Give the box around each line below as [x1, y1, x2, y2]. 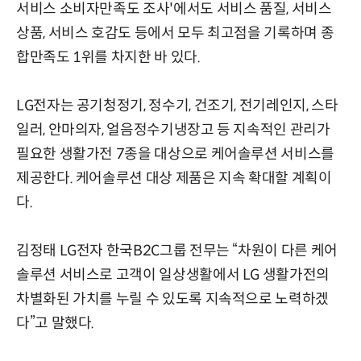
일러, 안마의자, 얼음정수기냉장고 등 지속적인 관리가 [16, 120, 330, 139]
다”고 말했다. [16, 313, 95, 332]
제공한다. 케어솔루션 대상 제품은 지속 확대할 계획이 [16, 168, 332, 187]
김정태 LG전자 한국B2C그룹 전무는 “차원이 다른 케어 [16, 241, 338, 259]
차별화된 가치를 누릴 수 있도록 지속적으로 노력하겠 [16, 289, 329, 308]
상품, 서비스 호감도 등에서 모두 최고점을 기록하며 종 [16, 23, 334, 42]
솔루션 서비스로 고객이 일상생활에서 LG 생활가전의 [16, 265, 330, 284]
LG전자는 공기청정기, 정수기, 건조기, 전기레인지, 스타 [16, 96, 338, 114]
